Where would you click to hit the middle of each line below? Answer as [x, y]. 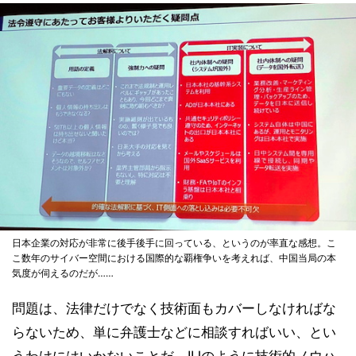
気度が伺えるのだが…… [63, 273]
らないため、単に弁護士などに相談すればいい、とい [174, 333]
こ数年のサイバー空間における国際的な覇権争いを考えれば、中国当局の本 [174, 258]
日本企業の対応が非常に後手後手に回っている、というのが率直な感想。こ [174, 243]
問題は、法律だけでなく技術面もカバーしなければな [174, 309]
